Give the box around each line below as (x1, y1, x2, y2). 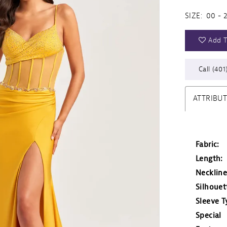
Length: (196, 154, 223, 164)
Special (196, 210, 221, 220)
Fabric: (196, 139, 219, 149)
